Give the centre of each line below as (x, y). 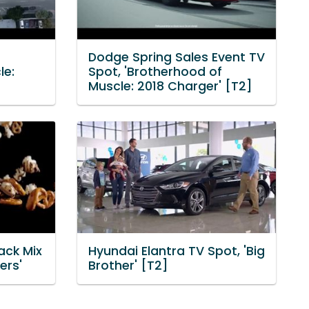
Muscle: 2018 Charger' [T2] (170, 87)
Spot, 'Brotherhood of (155, 72)
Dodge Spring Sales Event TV (177, 58)
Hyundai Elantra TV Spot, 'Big (177, 251)
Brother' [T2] (128, 265)
